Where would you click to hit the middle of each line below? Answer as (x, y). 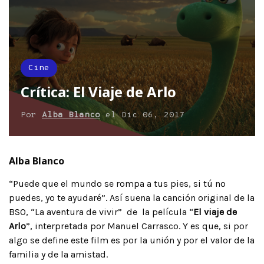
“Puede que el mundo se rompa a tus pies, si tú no (117, 183)
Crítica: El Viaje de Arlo (98, 91)
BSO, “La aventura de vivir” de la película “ (101, 212)
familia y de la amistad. (58, 254)
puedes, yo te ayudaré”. (58, 197)
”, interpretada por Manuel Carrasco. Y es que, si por (137, 226)
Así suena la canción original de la (181, 197)
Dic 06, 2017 (153, 115)
